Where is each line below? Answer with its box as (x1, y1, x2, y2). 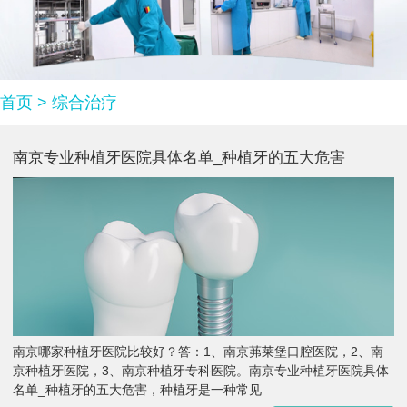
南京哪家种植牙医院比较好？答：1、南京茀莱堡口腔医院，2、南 (13, 343, 383, 359)
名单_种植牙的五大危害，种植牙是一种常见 (13, 382, 262, 397)
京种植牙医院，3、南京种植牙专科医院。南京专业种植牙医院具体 (13, 362, 389, 378)
